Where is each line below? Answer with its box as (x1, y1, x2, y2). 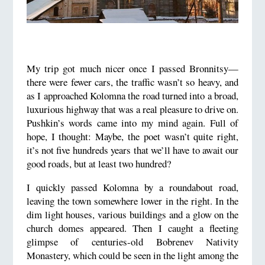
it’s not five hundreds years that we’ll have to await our (26, 143, 239, 157)
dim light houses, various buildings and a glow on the (26, 208, 239, 222)
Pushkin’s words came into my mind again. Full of (26, 116, 239, 130)
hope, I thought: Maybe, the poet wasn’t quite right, (26, 130, 239, 144)
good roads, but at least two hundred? (26, 157, 171, 171)
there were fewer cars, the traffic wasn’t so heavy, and (26, 75, 239, 89)
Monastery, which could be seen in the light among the (26, 248, 239, 263)
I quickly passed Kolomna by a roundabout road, (26, 180, 239, 195)
